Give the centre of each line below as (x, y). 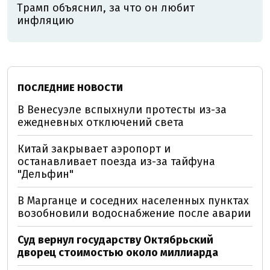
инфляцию (46, 20)
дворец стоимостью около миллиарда (118, 253)
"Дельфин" (46, 174)
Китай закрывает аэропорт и (94, 149)
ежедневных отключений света (101, 122)
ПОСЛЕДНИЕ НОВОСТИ (70, 88)
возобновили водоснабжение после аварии (134, 213)
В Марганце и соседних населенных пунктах (133, 201)
